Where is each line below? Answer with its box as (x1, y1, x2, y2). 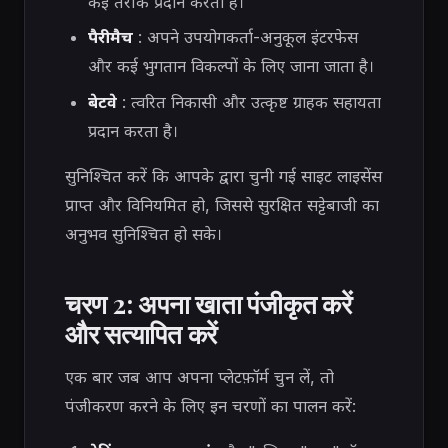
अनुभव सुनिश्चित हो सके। (65, 224, 222, 245)
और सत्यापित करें (65, 315, 218, 350)
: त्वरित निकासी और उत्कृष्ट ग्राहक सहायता (116, 91, 381, 112)
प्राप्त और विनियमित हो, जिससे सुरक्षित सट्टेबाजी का (65, 195, 379, 216)
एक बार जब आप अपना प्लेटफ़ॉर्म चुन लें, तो (65, 367, 334, 388)
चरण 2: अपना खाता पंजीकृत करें (65, 285, 352, 320)
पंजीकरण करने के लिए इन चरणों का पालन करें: (65, 396, 356, 417)
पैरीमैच (87, 27, 133, 48)
